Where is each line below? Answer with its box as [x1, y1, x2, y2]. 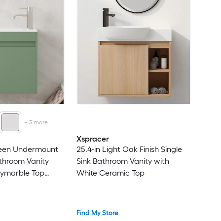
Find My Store [76, 209, 118, 218]
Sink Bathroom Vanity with [76, 156, 169, 166]
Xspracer [76, 134, 109, 144]
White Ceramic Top [76, 168, 145, 178]
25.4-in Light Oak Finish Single [76, 144, 182, 154]
